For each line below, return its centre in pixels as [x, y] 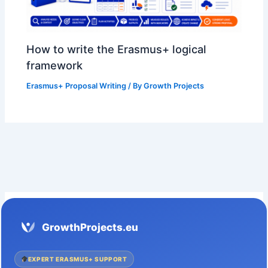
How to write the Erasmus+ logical [117, 49]
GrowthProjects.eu [90, 227]
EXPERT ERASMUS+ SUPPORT [77, 259]
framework [55, 65]
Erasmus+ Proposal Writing [77, 86]
